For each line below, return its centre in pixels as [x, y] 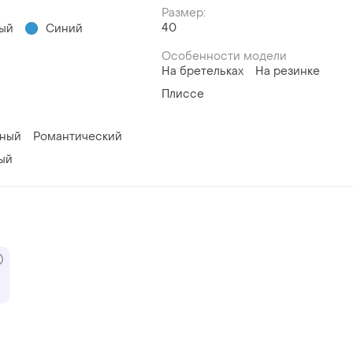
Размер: [183, 13]
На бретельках [202, 71]
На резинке [287, 71]
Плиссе [182, 94]
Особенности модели [224, 56]
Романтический [78, 136]
